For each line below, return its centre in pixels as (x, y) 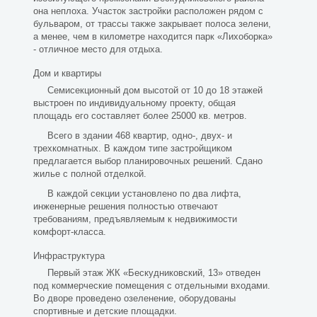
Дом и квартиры (67, 73)
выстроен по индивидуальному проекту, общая (134, 103)
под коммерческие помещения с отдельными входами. (152, 286)
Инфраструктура (69, 256)
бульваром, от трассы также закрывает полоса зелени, (152, 24)
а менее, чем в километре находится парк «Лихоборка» (153, 36)
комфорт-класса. (70, 232)
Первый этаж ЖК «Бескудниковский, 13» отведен (154, 273)
